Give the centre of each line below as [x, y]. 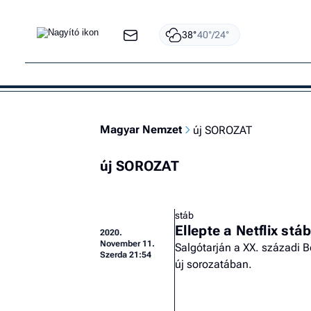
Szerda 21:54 [126, 255]
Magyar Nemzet [141, 129]
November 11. [127, 244]
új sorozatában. [213, 264]
